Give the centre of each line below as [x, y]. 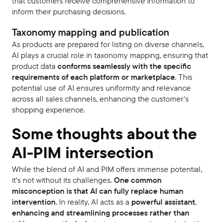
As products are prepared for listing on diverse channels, [108, 45]
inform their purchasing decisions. [69, 12]
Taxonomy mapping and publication [91, 32]
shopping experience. [49, 110]
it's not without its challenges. [63, 180]
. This [184, 77]
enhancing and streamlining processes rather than [101, 213]
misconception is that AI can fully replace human [98, 191]
